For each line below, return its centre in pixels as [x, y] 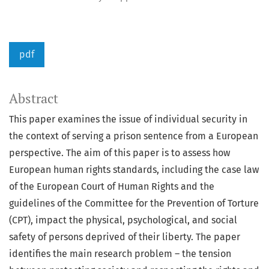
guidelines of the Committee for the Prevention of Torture [134, 204]
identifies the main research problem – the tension [120, 254]
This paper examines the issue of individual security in [128, 119]
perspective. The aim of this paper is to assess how [119, 153]
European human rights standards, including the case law [134, 170]
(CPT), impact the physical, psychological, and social [123, 220]
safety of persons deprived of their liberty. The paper [125, 237]
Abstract [34, 99]
